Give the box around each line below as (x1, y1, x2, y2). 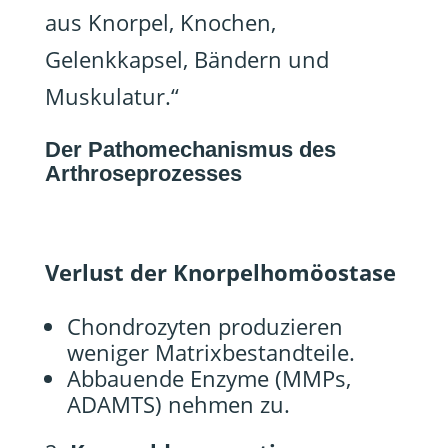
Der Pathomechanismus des (44, 137, 336, 162)
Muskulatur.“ (44, 81, 179, 111)
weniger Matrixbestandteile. (66, 337, 355, 367)
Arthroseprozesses (44, 161, 242, 186)
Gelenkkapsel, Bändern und (44, 44, 329, 74)
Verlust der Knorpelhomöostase (44, 257, 396, 287)
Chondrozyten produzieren (66, 311, 343, 341)
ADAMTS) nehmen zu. (66, 389, 290, 419)
